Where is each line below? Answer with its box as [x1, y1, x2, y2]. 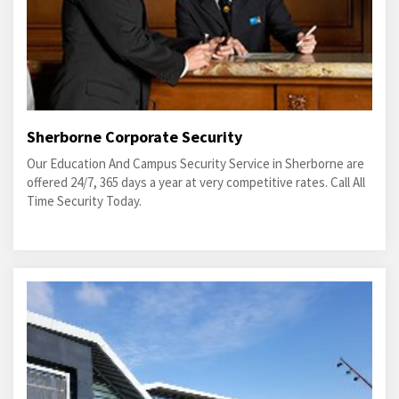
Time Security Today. [27, 192, 142, 209]
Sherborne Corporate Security [27, 126, 242, 147]
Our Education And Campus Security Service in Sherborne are [27, 155, 364, 172]
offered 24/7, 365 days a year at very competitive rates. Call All [27, 174, 365, 191]
